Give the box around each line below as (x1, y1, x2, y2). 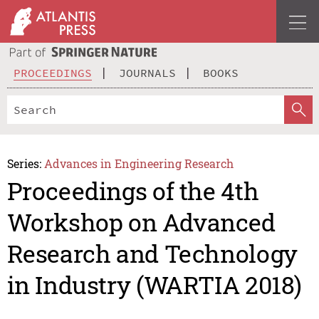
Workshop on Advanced (6, 206, 276, 239)
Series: (6, 155, 41, 171)
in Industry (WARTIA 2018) (6, 268, 302, 301)
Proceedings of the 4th (6, 174, 259, 207)
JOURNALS (119, 65, 176, 80)
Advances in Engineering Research (44, 155, 234, 171)
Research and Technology (6, 237, 298, 270)
